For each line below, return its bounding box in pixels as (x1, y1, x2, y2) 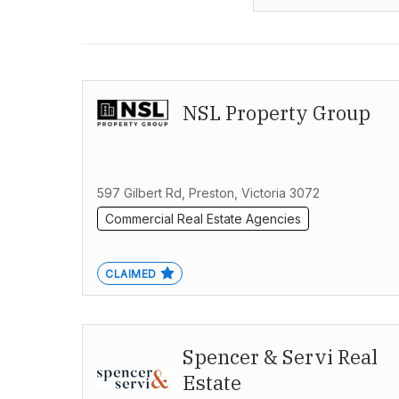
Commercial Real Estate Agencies (105, 211, 301, 227)
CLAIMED (105, 267, 157, 281)
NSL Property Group (183, 100, 370, 126)
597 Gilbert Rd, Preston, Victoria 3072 (97, 185, 320, 201)
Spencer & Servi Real (183, 344, 378, 370)
